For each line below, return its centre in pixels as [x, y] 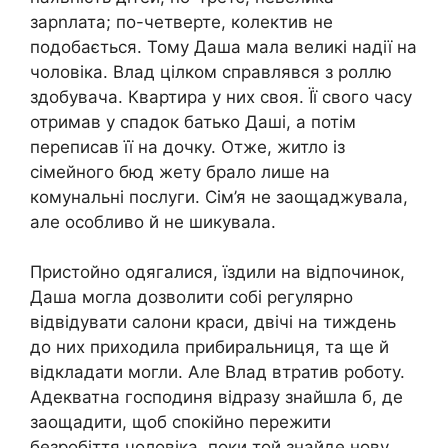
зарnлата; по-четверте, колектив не [181, 21]
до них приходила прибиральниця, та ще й [209, 347]
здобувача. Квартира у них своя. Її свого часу [221, 96]
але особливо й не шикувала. [153, 221]
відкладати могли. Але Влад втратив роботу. [217, 372]
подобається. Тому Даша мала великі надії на [223, 46]
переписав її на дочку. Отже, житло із [187, 146]
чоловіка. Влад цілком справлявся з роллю [211, 71]
